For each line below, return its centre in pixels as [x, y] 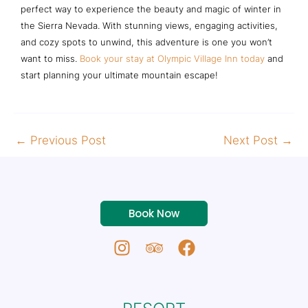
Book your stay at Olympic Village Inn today [172, 59]
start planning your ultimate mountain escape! [119, 75]
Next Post [252, 141]
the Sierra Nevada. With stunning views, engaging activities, [149, 26]
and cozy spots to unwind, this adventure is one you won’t [146, 42]
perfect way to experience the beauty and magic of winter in [151, 9]
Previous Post [66, 141]
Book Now [154, 213]
